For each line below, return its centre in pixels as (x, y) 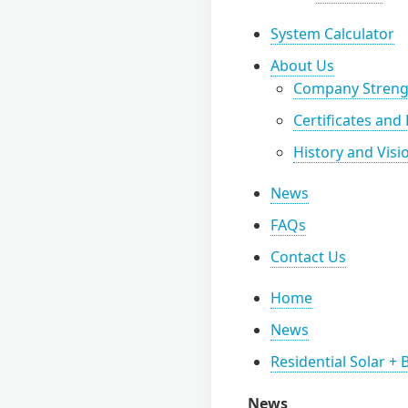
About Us (302, 66)
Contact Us (308, 257)
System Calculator (332, 34)
